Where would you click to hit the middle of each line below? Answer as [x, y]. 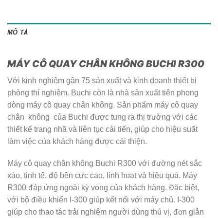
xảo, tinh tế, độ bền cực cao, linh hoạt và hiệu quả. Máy [102, 176]
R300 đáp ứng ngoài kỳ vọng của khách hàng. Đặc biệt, [103, 188]
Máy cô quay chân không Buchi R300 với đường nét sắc [105, 163]
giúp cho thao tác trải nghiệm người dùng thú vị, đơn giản [106, 212]
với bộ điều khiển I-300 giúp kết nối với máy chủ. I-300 [101, 200]
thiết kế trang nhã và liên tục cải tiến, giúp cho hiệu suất [102, 129]
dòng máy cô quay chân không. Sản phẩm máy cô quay [103, 105]
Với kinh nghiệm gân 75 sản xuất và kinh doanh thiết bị [102, 80]
